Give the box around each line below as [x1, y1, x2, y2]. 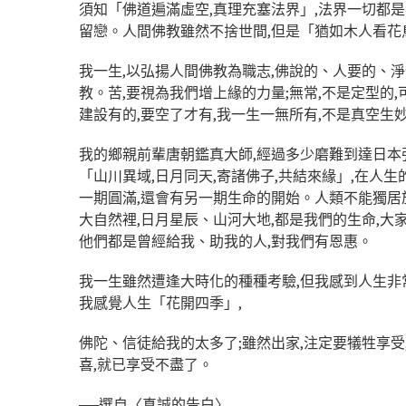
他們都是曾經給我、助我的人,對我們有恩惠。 [79, 231, 372, 250]
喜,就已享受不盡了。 [79, 354, 213, 373]
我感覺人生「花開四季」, [79, 293, 242, 312]
